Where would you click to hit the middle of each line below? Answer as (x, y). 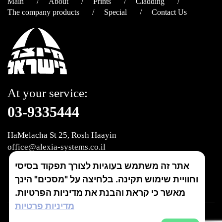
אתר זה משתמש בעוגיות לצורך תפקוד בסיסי (102, 166)
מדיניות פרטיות (45, 206)
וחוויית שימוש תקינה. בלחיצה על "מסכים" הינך (107, 179)
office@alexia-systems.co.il (56, 147)
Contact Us (169, 12)
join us (50, 174)
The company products (43, 12)
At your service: (48, 93)
